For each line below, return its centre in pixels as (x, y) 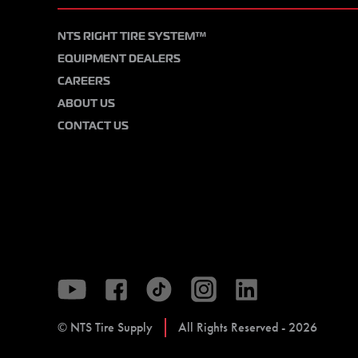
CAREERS (84, 81)
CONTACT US (93, 126)
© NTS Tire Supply (105, 327)
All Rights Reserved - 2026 (248, 327)
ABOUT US (86, 103)
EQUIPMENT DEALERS (119, 59)
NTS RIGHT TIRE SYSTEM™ (132, 36)
